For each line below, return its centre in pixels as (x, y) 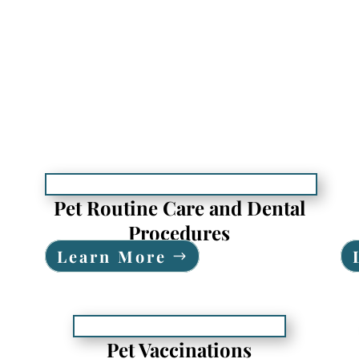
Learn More (111, 256)
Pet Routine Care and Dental (179, 207)
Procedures (179, 232)
